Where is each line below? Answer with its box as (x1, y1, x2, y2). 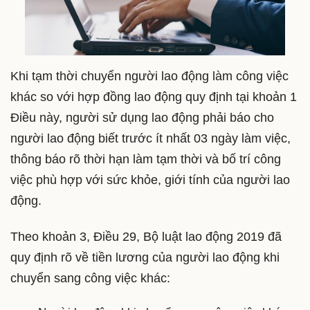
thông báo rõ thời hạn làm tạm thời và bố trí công (10, 152, 281, 167)
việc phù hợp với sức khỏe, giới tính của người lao (10, 173, 290, 188)
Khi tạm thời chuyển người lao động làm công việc (10, 69, 289, 84)
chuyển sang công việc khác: (10, 271, 170, 285)
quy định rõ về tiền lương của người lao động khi (10, 250, 280, 264)
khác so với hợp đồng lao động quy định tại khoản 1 (10, 90, 297, 104)
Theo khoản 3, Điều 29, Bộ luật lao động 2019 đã (10, 229, 282, 244)
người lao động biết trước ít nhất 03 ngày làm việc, (10, 131, 291, 146)
